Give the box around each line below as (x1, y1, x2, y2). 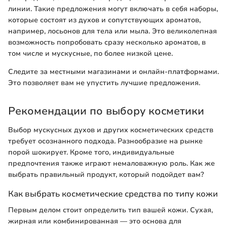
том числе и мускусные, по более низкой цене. (8, 48, 173, 58)
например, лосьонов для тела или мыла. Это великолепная (8, 26, 217, 36)
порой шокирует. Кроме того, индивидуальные (8, 147, 174, 158)
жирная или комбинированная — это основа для (8, 216, 181, 226)
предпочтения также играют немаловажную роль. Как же (8, 159, 215, 169)
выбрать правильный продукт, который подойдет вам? (8, 170, 204, 180)
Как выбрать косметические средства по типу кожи (8, 188, 218, 200)
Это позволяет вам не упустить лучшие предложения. (8, 78, 200, 88)
